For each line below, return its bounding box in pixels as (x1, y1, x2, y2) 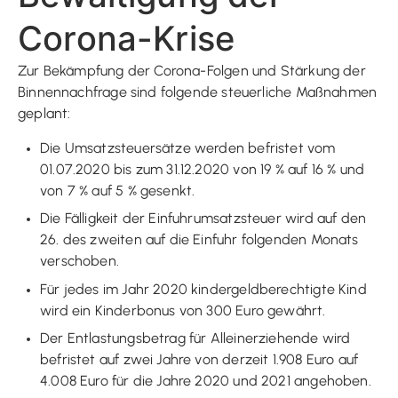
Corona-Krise (18, 17, 235, 59)
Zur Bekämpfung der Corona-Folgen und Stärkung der (18, 61, 366, 79)
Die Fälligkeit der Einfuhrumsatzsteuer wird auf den (40, 210, 367, 227)
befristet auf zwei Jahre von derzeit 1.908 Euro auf (40, 351, 359, 368)
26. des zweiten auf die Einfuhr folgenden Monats (40, 231, 359, 248)
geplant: (18, 104, 71, 122)
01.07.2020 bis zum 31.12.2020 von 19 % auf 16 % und (40, 160, 365, 178)
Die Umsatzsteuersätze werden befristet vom (40, 139, 336, 156)
